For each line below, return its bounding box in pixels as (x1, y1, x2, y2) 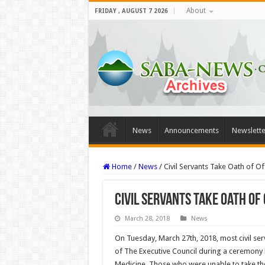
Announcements (164, 126, 219, 135)
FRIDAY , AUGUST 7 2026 (94, 8, 168, 14)
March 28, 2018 (124, 215, 170, 222)
